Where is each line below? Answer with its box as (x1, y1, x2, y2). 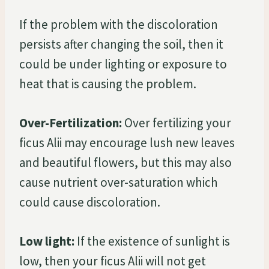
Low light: (19, 232, 74, 249)
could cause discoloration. (19, 193, 160, 210)
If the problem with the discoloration (19, 16, 218, 32)
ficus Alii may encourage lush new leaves (19, 134, 235, 151)
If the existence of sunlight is (74, 232, 230, 249)
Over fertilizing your (122, 114, 231, 131)
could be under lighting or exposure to (19, 55, 227, 72)
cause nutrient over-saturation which (19, 174, 218, 190)
